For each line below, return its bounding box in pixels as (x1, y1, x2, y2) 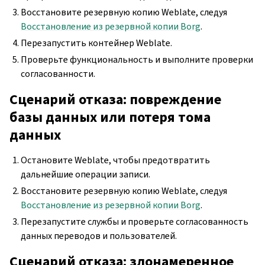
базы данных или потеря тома (9, 107, 211, 127)
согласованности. (21, 67, 96, 80)
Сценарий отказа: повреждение (9, 89, 221, 109)
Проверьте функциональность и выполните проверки (21, 53, 254, 66)
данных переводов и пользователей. (21, 229, 177, 242)
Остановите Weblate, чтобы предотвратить (21, 153, 211, 166)
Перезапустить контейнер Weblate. (21, 36, 173, 49)
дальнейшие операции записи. (21, 167, 151, 180)
